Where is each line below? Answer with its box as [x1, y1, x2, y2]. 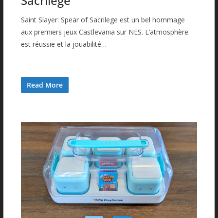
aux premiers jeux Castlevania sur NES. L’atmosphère [20, 27, 188, 36]
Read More [26, 80, 63, 90]
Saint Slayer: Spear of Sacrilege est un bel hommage [20, 15, 185, 24]
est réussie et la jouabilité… [20, 39, 107, 49]
